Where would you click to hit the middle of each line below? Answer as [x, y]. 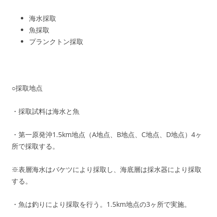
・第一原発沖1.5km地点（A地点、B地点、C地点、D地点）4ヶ [107, 134]
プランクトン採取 [56, 41]
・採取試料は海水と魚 [46, 111]
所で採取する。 [35, 146]
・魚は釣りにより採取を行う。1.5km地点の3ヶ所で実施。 [101, 204]
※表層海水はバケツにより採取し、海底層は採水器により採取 [107, 169]
